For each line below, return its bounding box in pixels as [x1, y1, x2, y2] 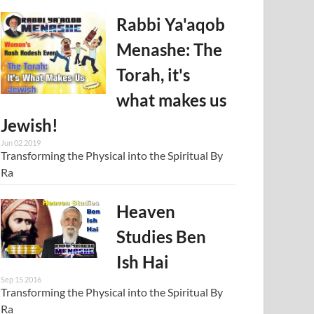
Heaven [116, 200, 176, 221]
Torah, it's [116, 64, 191, 85]
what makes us [116, 89, 227, 110]
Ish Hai [116, 251, 170, 272]
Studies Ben [116, 226, 207, 247]
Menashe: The [116, 39, 223, 60]
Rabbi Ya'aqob [116, 13, 226, 34]
